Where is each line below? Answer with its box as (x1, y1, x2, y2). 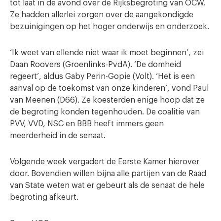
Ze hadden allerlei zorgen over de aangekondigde (10, 10, 193, 19)
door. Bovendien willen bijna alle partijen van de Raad (10, 169, 206, 178)
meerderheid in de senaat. (10, 131, 106, 140)
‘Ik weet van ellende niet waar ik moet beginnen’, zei (10, 48, 204, 57)
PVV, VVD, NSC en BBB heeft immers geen (10, 119, 164, 128)
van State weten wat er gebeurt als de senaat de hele (10, 181, 205, 189)
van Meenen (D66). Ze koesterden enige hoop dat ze (10, 96, 205, 104)
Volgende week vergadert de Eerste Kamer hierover (10, 157, 199, 166)
